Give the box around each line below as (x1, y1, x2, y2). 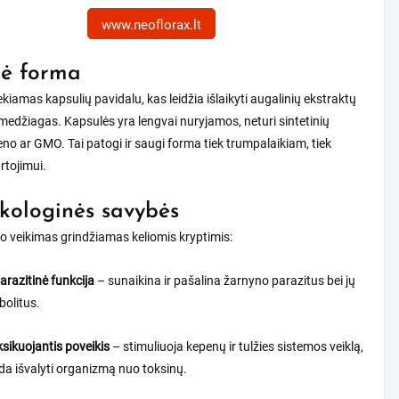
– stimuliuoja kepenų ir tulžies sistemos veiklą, (110, 339, 364, 355)
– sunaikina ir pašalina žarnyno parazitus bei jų (94, 273, 356, 289)
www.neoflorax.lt (101, 17, 201, 34)
